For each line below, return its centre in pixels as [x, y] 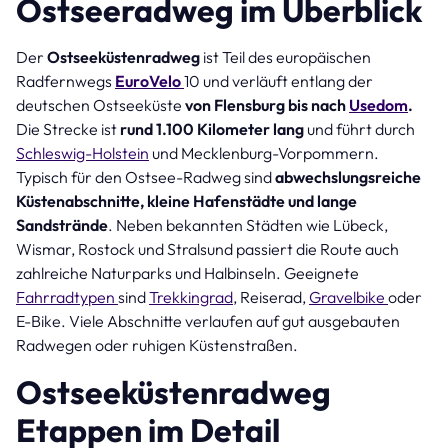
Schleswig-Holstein [82, 152]
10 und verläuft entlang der [278, 80]
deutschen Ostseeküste [100, 104]
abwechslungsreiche [348, 176]
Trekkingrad [191, 296]
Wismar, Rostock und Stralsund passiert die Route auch [207, 248]
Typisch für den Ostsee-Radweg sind [145, 176]
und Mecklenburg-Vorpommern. [264, 152]
